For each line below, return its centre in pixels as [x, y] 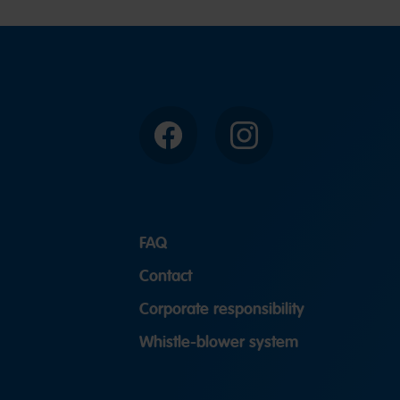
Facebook [196, 142]
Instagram [273, 142]
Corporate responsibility [221, 309]
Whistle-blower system [218, 342]
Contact [165, 276]
